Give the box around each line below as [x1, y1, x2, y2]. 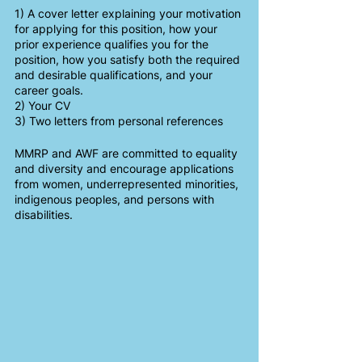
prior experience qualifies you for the [15, 37, 212, 51]
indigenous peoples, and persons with [15, 192, 217, 206]
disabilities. [15, 208, 73, 221]
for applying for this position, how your [15, 22, 221, 36]
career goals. [15, 83, 83, 97]
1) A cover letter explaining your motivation [15, 6, 244, 20]
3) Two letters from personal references [15, 114, 223, 128]
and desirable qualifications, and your [15, 68, 216, 82]
